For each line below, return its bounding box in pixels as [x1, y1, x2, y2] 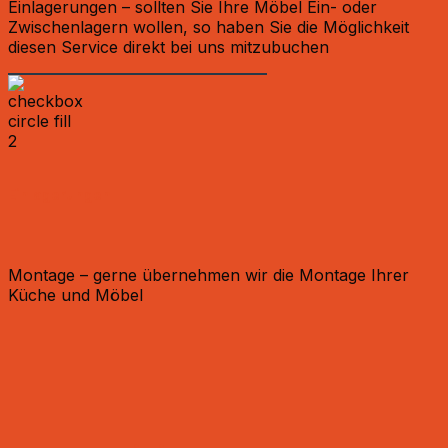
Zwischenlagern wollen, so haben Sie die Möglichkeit [8, 16, 409, 37]
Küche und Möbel [8, 285, 143, 306]
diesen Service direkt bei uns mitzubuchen [8, 36, 329, 57]
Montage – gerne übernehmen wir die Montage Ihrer [8, 265, 409, 286]
